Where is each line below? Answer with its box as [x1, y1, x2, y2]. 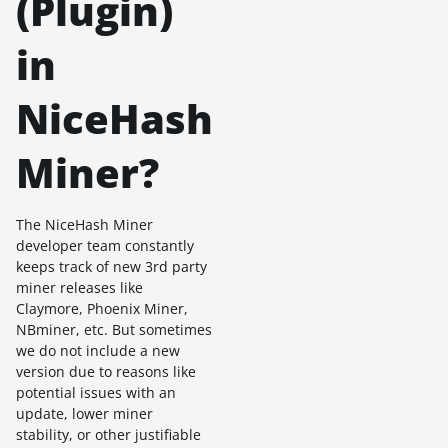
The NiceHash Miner [16, 215, 153, 234]
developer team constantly [16, 236, 194, 255]
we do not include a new [16, 341, 180, 360]
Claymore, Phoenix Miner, [16, 299, 188, 318]
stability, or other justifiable [16, 425, 201, 444]
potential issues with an [16, 383, 176, 402]
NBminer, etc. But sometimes [16, 320, 212, 339]
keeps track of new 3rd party [16, 257, 207, 276]
